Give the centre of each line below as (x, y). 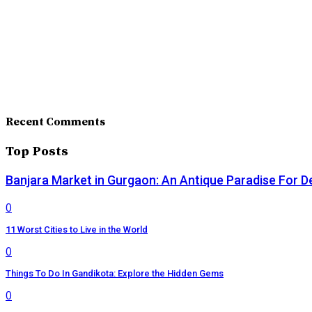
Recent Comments (55, 122)
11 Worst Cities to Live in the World (77, 229)
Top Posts (37, 151)
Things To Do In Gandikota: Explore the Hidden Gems (115, 273)
